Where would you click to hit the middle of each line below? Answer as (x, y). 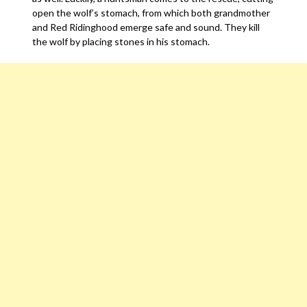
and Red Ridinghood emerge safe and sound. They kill (146, 27)
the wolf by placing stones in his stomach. (122, 41)
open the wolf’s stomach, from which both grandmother (151, 13)
